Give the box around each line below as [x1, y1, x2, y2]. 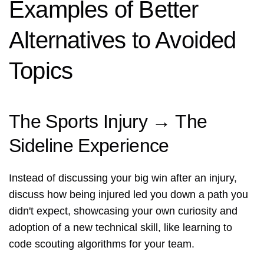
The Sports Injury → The [9, 111, 207, 133]
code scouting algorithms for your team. [9, 238, 194, 250]
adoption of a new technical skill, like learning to [9, 222, 232, 234]
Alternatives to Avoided [9, 27, 236, 54]
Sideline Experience [9, 135, 169, 157]
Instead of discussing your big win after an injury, [9, 172, 237, 184]
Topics [9, 58, 73, 84]
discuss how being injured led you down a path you [9, 189, 248, 201]
